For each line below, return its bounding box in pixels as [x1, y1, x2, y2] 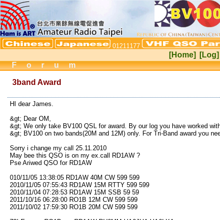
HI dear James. [10, 100, 54, 108]
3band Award [12, 78, 61, 86]
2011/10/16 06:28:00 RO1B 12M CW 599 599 [10, 196, 137, 203]
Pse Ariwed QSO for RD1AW [10, 159, 92, 166]
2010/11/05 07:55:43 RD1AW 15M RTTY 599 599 [10, 181, 149, 189]
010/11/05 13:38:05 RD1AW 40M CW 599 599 [10, 174, 139, 181]
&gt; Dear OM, [10, 115, 51, 122]
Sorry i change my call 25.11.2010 [10, 144, 107, 152]
